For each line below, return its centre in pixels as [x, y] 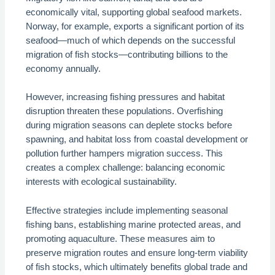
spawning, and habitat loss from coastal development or [137, 140]
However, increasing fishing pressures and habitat [126, 97]
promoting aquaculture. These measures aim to [121, 238]
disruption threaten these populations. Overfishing [125, 111]
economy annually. [64, 68]
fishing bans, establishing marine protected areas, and [134, 224]
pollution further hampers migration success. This [125, 154]
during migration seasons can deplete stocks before [129, 126]
